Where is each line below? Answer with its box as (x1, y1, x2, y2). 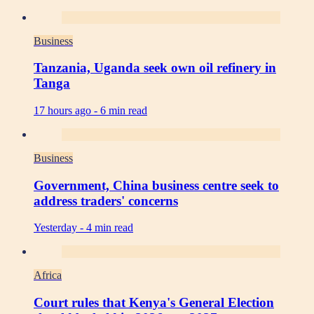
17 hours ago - (34, 104, 100, 116)
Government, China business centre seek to (34, 177, 279, 193)
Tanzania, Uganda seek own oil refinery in (34, 60, 276, 76)
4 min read (86, 221, 133, 234)
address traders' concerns (34, 193, 178, 208)
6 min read (100, 104, 147, 116)
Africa (34, 269, 62, 282)
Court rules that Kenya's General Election (34, 295, 274, 310)
